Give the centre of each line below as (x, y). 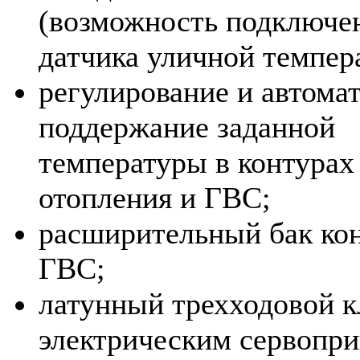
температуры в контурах (196, 163)
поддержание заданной (187, 127)
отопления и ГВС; (155, 198)
